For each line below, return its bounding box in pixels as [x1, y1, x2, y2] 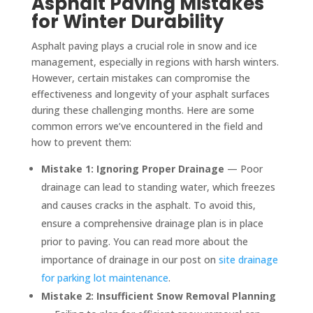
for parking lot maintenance [41, 270, 168, 284]
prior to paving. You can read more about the [41, 234, 248, 248]
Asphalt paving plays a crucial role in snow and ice [31, 38, 257, 52]
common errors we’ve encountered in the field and [31, 119, 263, 133]
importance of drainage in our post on [41, 252, 219, 266]
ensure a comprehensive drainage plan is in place [41, 216, 263, 230]
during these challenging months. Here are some [31, 103, 254, 117]
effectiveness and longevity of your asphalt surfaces [31, 87, 270, 101]
